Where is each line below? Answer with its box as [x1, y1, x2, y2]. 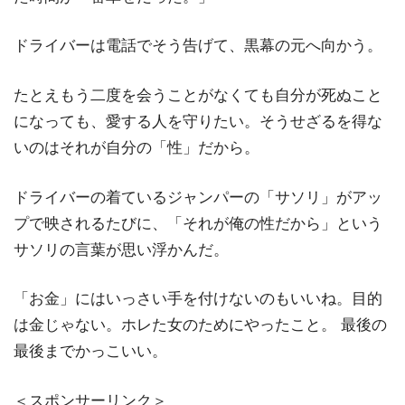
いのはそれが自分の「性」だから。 [14, 139, 259, 157]
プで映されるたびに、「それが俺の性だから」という [14, 214, 382, 232]
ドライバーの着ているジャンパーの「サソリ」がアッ [14, 188, 382, 206]
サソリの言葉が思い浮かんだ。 [14, 240, 229, 259]
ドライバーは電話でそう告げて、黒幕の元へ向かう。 [14, 37, 382, 55]
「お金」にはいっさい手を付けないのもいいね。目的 [14, 290, 382, 308]
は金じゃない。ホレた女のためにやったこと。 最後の [14, 316, 387, 334]
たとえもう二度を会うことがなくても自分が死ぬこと [14, 87, 382, 105]
